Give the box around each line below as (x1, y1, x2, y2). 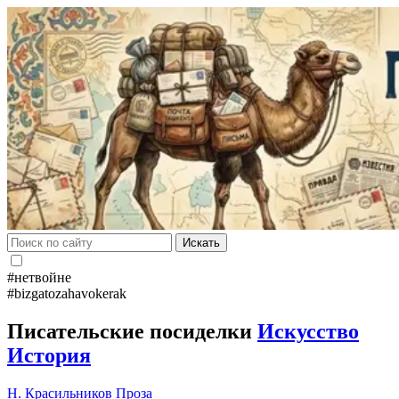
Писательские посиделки (7, 319, 257, 343)
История (7, 343, 91, 367)
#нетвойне (7, 270, 71, 285)
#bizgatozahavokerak (7, 286, 126, 301)
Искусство (257, 319, 359, 343)
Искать (183, 236, 220, 249)
